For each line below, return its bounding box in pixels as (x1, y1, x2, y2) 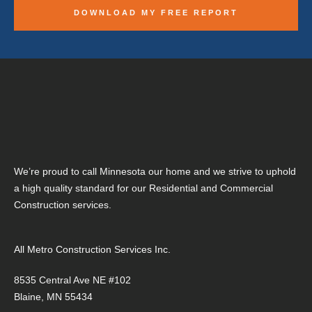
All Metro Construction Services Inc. (14, 244, 171, 255)
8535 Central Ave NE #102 (14, 274, 131, 286)
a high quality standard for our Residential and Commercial (14, 182, 273, 194)
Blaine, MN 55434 (14, 291, 93, 302)
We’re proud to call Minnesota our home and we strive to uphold (14, 166, 296, 177)
